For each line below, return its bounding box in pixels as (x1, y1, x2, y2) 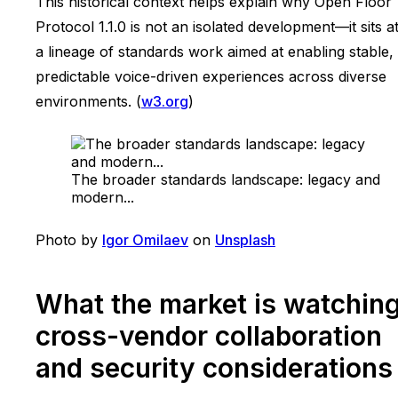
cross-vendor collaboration (36, 319, 382, 352)
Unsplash (215, 230, 275, 249)
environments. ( (36, 92, 141, 110)
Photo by (36, 230, 102, 249)
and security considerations (36, 351, 393, 384)
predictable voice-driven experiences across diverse (36, 67, 386, 85)
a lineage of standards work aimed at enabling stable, (36, 42, 394, 60)
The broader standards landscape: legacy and (71, 170, 380, 188)
